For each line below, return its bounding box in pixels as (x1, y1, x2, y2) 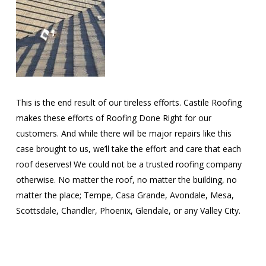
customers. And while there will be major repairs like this (15, 128, 232, 139)
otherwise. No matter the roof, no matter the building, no (15, 174, 237, 185)
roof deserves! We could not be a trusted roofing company (15, 159, 242, 170)
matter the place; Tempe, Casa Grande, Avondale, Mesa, (15, 189, 234, 201)
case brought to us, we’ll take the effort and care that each (15, 143, 241, 154)
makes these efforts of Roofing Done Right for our (15, 112, 211, 123)
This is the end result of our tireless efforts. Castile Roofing (15, 97, 242, 108)
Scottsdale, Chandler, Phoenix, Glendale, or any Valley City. (15, 205, 240, 216)
